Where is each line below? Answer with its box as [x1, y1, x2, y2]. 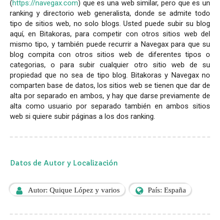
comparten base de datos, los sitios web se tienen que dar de [10, 81, 210, 90]
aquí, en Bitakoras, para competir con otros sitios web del [10, 29, 210, 38]
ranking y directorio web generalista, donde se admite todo [10, 8, 210, 18]
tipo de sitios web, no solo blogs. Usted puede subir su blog [10, 19, 210, 28]
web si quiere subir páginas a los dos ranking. [10, 111, 155, 121]
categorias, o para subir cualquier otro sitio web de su [10, 60, 210, 69]
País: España [148, 186, 186, 193]
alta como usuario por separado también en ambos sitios [10, 101, 210, 110]
